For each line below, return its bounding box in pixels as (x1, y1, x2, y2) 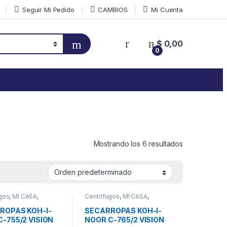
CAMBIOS (98, 5, 128, 14)
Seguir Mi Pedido (22, 5, 74, 14)
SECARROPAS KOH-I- (85, 206, 162, 215)
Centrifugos (85, 193, 120, 201)
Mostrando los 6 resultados (93, 139, 183, 148)
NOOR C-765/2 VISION (85, 215, 164, 224)
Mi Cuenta (151, 5, 183, 14)
